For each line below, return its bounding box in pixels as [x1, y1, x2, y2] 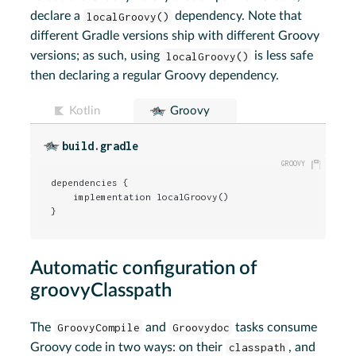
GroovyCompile [56, 320, 140, 334]
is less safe [251, 49, 314, 63]
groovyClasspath [30, 281, 172, 300]
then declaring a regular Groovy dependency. [30, 69, 280, 83]
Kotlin [69, 105, 101, 118]
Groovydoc [172, 320, 230, 334]
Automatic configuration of [30, 258, 257, 278]
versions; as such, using [30, 49, 164, 63]
